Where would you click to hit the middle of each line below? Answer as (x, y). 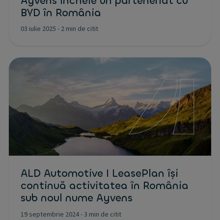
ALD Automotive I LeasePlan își (99, 173)
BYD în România (61, 13)
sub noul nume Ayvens (77, 198)
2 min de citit (80, 29)
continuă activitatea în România (105, 186)
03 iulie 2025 (38, 29)
